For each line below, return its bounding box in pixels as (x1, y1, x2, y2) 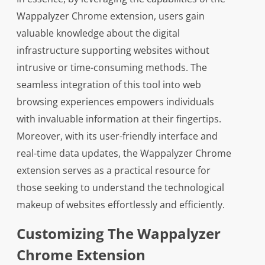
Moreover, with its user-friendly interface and (16, 130, 218, 143)
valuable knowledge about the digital (16, 27, 180, 40)
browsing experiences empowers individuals (16, 95, 214, 109)
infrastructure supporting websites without (16, 44, 209, 57)
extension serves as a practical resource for (16, 164, 211, 177)
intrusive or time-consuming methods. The (16, 61, 207, 75)
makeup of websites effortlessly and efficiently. (16, 198, 225, 212)
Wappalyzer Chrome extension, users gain (16, 9, 205, 23)
